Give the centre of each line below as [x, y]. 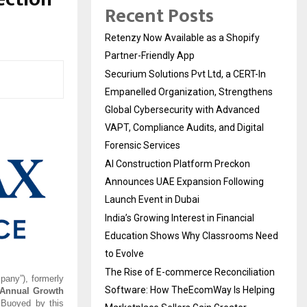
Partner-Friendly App [150, 55]
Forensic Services [143, 145]
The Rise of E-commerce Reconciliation [190, 272]
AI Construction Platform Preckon [177, 163]
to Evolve [124, 253]
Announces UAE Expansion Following [184, 181]
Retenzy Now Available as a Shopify [182, 37]
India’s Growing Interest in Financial [180, 218]
